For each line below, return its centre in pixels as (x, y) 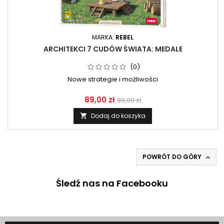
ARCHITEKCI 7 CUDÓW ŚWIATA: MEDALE (113, 49)
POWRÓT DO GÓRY (173, 157)
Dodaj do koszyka (118, 116)
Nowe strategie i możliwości (113, 79)
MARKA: (104, 37)
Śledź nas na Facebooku (112, 183)
